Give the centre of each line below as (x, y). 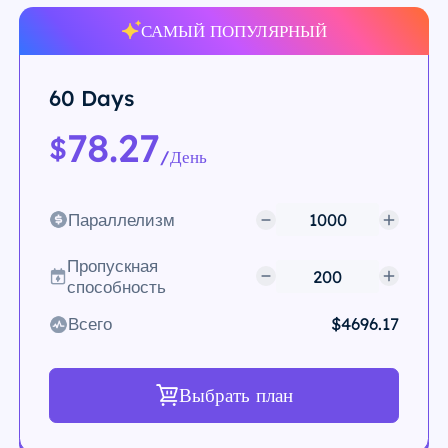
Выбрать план (235, 394)
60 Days (91, 97)
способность (117, 287)
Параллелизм (121, 220)
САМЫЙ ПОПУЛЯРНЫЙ (233, 31)
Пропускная (113, 266)
